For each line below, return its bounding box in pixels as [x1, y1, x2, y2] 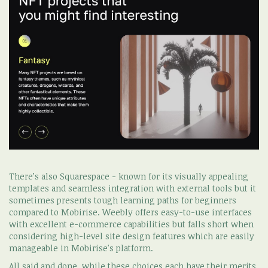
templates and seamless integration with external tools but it [9, 182, 256, 194]
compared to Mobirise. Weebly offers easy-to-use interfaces [9, 206, 252, 218]
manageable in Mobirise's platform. [9, 242, 153, 254]
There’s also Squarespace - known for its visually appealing [9, 170, 248, 182]
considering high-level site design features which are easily [9, 230, 254, 242]
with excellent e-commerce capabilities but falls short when [9, 218, 254, 230]
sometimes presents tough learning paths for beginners [9, 194, 236, 206]
